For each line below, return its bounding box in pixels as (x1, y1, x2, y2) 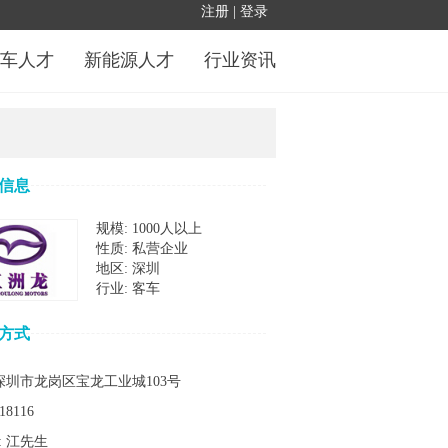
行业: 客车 (96, 281, 160, 296)
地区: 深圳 (96, 261, 160, 276)
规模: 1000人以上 (96, 221, 202, 236)
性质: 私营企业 (96, 241, 188, 256)
